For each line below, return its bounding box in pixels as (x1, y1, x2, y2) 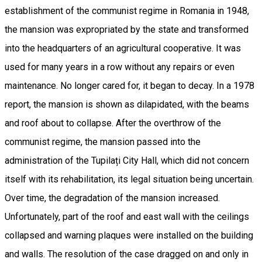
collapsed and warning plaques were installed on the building (5, 230, 253, 242)
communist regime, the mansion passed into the (5, 136, 201, 148)
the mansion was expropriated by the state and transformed (5, 24, 249, 36)
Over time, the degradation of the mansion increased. (5, 192, 220, 204)
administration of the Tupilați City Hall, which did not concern (5, 155, 249, 167)
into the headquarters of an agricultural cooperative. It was (5, 43, 241, 54)
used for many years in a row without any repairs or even (5, 61, 235, 73)
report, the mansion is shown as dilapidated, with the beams (5, 99, 249, 111)
